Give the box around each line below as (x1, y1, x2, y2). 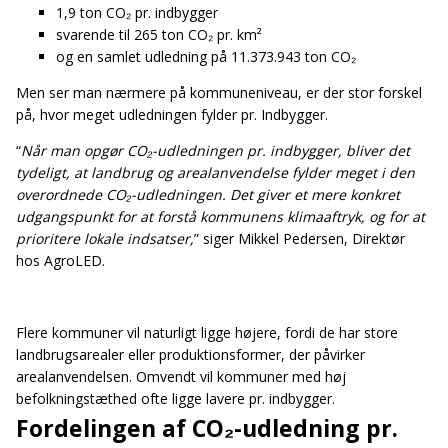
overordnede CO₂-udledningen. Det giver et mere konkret (16, 184, 400, 204)
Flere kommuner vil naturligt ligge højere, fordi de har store (16, 322, 398, 342)
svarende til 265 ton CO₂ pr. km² (56, 24, 262, 44)
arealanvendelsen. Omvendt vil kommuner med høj (16, 366, 346, 386)
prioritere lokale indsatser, (16, 228, 194, 248)
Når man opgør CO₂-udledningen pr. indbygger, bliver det (21, 140, 410, 160)
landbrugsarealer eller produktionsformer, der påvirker (16, 344, 365, 364)
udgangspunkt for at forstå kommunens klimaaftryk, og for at (16, 206, 425, 226)
